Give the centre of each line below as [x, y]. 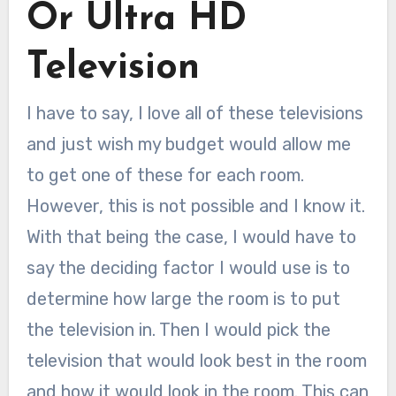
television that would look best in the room [196, 361]
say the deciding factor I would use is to [188, 268]
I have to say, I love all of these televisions [194, 114]
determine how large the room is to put [183, 299]
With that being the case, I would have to [191, 237]
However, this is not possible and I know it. [195, 206]
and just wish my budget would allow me [188, 145]
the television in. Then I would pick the [178, 330]
